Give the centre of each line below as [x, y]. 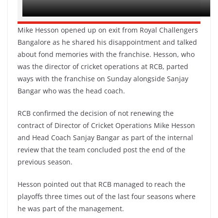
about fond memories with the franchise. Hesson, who [106, 54]
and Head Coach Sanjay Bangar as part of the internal [105, 137]
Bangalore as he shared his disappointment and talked [107, 42]
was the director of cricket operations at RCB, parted [103, 66]
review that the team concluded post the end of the [101, 150]
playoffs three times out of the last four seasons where [107, 196]
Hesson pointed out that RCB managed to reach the [101, 184]
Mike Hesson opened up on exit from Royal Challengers [108, 30]
